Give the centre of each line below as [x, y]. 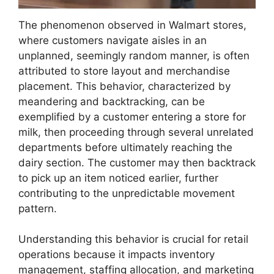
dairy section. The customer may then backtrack [137, 162]
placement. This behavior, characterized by [124, 86]
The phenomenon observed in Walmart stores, [132, 25]
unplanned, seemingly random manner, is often [134, 55]
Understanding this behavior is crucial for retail [133, 239]
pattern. [38, 208]
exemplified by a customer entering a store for [132, 117]
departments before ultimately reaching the [125, 147]
